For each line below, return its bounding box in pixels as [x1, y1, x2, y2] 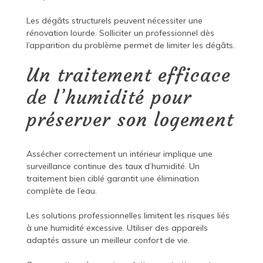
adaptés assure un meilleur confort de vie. [26, 235, 190, 246]
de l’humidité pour [26, 86, 191, 110]
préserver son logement [26, 108, 234, 132]
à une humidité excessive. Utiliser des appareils [26, 222, 208, 234]
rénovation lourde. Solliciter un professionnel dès [26, 28, 214, 39]
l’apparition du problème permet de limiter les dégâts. [26, 40, 235, 51]
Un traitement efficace [26, 63, 231, 87]
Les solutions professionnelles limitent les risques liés [26, 210, 230, 221]
